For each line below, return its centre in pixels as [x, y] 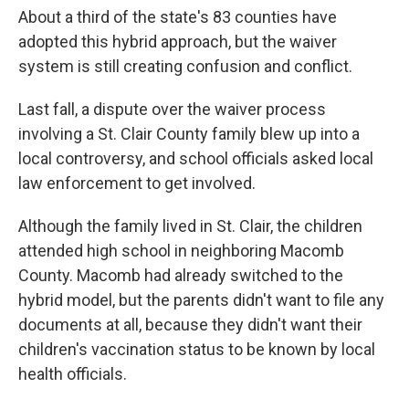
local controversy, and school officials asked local [196, 158]
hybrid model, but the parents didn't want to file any [201, 300]
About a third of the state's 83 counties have [178, 17]
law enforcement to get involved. [137, 183]
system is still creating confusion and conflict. [185, 66]
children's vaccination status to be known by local [197, 349]
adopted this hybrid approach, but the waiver [178, 42]
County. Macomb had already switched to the [181, 275]
